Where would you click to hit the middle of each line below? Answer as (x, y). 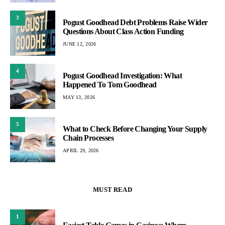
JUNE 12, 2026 (80, 44)
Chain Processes (88, 138)
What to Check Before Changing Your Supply (135, 129)
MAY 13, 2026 (79, 97)
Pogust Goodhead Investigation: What (122, 76)
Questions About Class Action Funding (123, 31)
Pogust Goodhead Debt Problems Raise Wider (135, 22)
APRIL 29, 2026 (81, 150)
